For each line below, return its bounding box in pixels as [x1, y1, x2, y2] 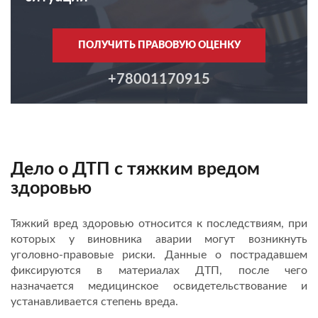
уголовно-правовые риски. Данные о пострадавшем [11, 248, 307, 261]
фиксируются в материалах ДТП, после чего [11, 264, 307, 276]
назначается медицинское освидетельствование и [11, 280, 307, 292]
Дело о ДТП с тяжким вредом [11, 160, 260, 178]
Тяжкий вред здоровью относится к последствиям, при [11, 217, 307, 229]
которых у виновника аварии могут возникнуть [11, 233, 307, 245]
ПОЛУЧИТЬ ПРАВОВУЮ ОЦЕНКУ [77, 40, 241, 50]
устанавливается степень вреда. [11, 295, 178, 307]
